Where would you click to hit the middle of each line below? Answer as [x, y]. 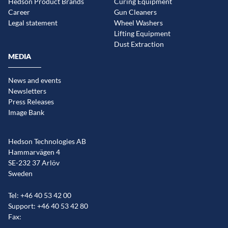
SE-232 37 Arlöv [34, 163]
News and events [35, 80]
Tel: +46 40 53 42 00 [40, 195]
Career [19, 12]
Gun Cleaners [135, 12]
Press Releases [31, 102]
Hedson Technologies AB [47, 141]
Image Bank [26, 112]
